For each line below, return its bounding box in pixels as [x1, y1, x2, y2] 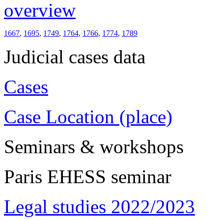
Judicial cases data [4, 46, 145, 67]
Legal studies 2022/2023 [4, 195, 195, 217]
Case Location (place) [4, 106, 172, 127]
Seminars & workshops [4, 136, 184, 157]
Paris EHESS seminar [4, 165, 171, 187]
